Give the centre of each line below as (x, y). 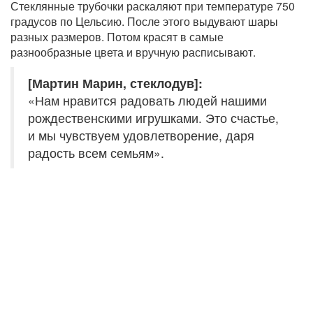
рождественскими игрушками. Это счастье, (153, 118)
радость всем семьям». (96, 153)
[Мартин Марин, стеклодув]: (115, 83)
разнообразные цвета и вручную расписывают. (133, 52)
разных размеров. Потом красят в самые (117, 37)
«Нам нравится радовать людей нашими (147, 101)
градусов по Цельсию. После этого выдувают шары (144, 22)
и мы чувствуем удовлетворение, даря (141, 136)
